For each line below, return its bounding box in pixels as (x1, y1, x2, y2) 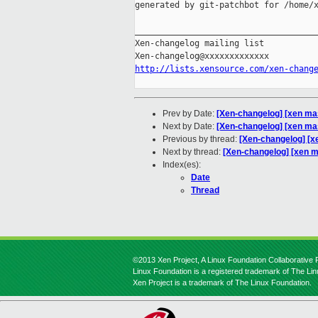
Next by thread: (163, 147, 223, 158)
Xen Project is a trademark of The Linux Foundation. (133, 278, 312, 287)
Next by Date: (163, 121, 216, 132)
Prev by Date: (163, 109, 216, 119)
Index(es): (163, 160, 201, 170)
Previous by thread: (163, 134, 239, 145)
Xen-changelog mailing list (135, 38, 264, 49)
